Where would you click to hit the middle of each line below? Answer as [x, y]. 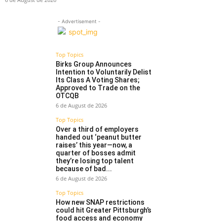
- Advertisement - [79, 21]
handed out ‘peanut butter [99, 137]
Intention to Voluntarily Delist [104, 72]
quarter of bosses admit [96, 153]
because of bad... [84, 169]
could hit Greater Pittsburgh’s [104, 210]
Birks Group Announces [94, 64]
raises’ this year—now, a [94, 145]
